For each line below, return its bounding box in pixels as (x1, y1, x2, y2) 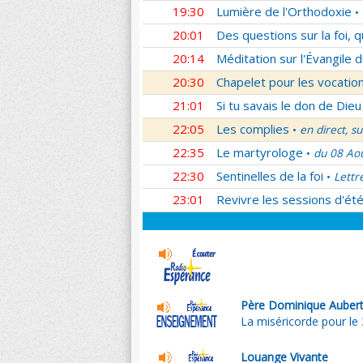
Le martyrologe (216, 144, 303, 160)
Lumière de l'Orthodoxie (216, 3, 352, 19)
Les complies (216, 121, 289, 137)
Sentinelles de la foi (216, 168, 323, 184)
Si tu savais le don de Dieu (216, 97, 361, 113)
